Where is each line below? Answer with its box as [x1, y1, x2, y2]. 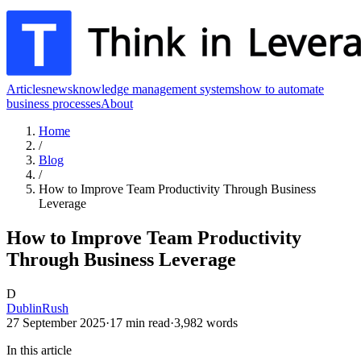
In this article [6, 342, 72, 357]
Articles [6, 82, 46, 96]
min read [122, 315, 170, 330]
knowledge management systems [73, 82, 239, 96]
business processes [6, 97, 101, 110]
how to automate [239, 82, 324, 96]
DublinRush [6, 301, 68, 315]
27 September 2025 [6, 315, 106, 330]
